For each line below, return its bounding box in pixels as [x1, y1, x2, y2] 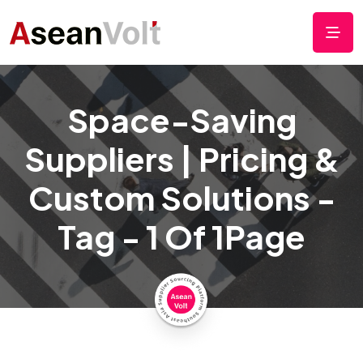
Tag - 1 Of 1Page [58, 216, 305, 257]
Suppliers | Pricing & [23, 138, 340, 179]
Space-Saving [66, 99, 297, 140]
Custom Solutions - [28, 177, 335, 218]
